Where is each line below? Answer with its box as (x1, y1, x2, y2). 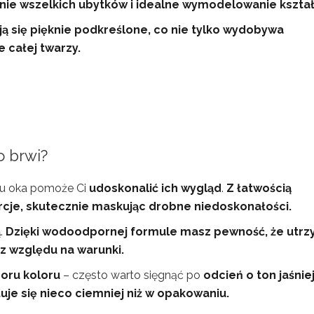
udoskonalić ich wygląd (89, 182, 221, 195)
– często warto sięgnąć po (60, 268, 203, 282)
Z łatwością (226, 182, 292, 195)
